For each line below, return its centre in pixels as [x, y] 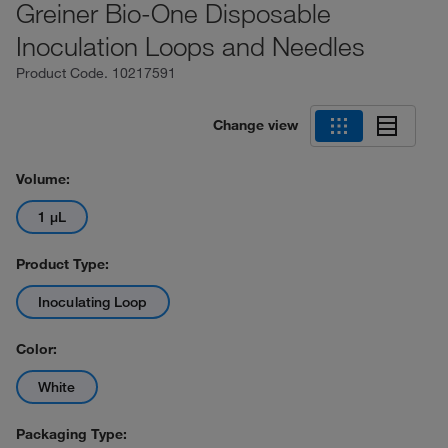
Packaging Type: [71, 434]
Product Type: [62, 264]
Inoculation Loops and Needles [190, 46]
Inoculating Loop [93, 302]
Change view [255, 124]
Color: [36, 349]
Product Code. [64, 73]
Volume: [43, 179]
